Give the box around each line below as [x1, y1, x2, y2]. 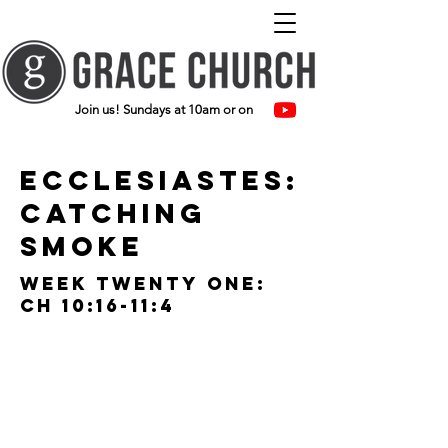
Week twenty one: [20, 272, 266, 295]
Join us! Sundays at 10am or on [75, 102, 259, 117]
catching [20, 196, 207, 230]
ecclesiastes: [20, 163, 300, 197]
